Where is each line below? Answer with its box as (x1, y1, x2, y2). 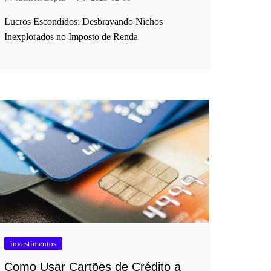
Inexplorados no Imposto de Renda (4, 31, 138, 42)
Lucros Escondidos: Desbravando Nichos (4, 16, 163, 27)
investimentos (10, 238, 56, 248)
